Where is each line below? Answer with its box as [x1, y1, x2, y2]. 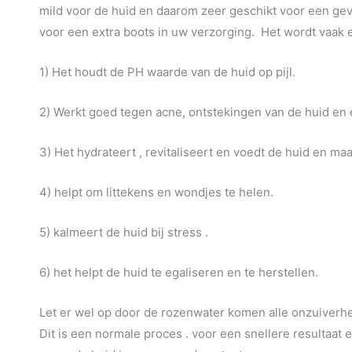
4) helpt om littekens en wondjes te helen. [39, 184, 273, 200]
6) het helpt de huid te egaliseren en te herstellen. [39, 264, 318, 280]
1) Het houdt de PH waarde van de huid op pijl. [39, 64, 295, 79]
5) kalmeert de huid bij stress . [39, 224, 208, 240]
